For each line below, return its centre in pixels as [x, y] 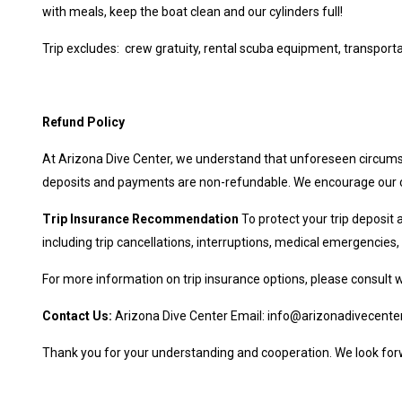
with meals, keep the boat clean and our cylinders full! [192, 11]
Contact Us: [77, 315]
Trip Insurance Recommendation [140, 218]
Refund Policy [83, 122]
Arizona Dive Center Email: [190, 315]
